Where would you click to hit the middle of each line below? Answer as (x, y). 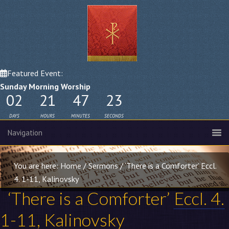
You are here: (37, 166)
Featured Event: (35, 73)
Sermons (103, 166)
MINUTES (81, 116)
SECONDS (114, 116)
